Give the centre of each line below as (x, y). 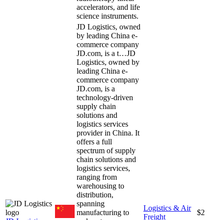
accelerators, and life (108, 7)
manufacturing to (103, 212)
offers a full (94, 141)
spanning (91, 203)
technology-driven (105, 97)
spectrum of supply (106, 150)
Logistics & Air (167, 208)
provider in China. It (108, 133)
